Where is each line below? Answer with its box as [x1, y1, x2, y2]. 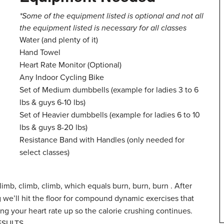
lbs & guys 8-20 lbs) [19, 122, 87, 133]
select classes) [19, 147, 69, 158]
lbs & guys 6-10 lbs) [19, 97, 85, 108]
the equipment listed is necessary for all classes [19, 23, 186, 33]
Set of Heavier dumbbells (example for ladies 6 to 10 [19, 110, 200, 120]
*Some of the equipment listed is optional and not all [19, 11, 203, 21]
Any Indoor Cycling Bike [19, 72, 104, 83]
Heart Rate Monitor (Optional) [19, 60, 121, 70]
